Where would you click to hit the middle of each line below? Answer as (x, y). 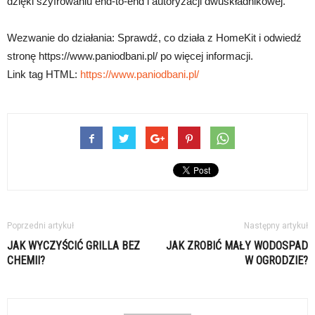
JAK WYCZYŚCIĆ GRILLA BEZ (73, 246)
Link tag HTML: (44, 75)
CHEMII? (26, 261)
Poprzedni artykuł (40, 226)
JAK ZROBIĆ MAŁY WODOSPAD (237, 246)
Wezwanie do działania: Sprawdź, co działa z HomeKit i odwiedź (154, 38)
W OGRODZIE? (276, 261)
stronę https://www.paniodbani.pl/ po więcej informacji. (130, 56)
